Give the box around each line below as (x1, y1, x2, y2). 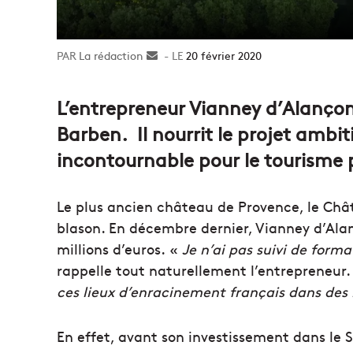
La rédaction (79, 47, 143, 64)
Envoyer (158, 47, 199, 64)
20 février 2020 (186, 47, 262, 64)
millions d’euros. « (57, 239, 182, 259)
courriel (158, 80, 196, 97)
